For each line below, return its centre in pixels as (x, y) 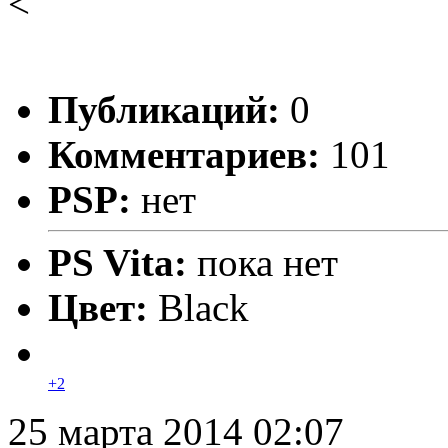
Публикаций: (164, 109)
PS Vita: (122, 262)
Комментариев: (184, 154)
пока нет (267, 262)
